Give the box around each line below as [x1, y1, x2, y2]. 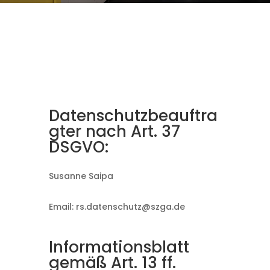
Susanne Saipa [48, 170, 113, 182]
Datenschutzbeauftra [48, 105, 218, 127]
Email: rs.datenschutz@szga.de [48, 201, 185, 213]
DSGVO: [48, 136, 108, 158]
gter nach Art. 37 [48, 121, 180, 142]
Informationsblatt [48, 236, 189, 258]
